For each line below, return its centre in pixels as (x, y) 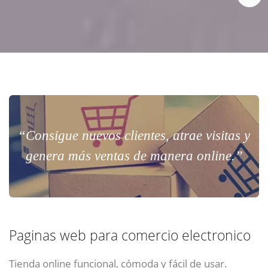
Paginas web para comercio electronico (130, 236)
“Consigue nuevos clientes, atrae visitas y (134, 136)
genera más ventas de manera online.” (134, 156)
